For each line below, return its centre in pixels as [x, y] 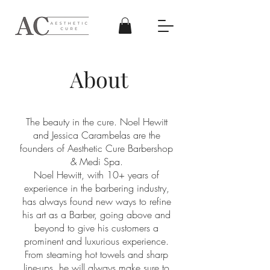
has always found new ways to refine [96, 202]
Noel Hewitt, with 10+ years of [96, 175]
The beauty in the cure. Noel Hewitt [96, 122]
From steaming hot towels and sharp [96, 255]
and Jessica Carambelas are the [96, 135]
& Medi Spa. [96, 162]
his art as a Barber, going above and [96, 215]
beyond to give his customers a [96, 228]
